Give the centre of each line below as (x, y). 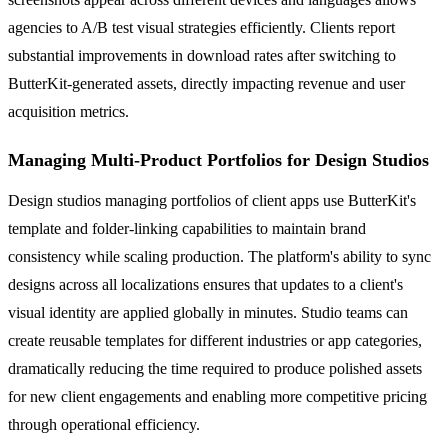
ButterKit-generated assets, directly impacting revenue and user (206, 83)
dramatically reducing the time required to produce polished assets (215, 368)
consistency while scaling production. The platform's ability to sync (219, 256)
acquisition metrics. (68, 111)
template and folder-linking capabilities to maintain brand (187, 228)
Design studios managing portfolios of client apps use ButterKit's (212, 200)
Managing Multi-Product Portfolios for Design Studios (218, 159)
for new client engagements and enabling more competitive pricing (217, 396)
